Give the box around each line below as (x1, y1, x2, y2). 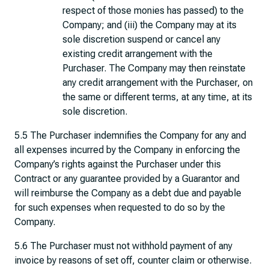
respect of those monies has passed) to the (62, 5, 244, 16)
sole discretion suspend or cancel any (62, 34, 220, 45)
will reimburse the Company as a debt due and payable (14, 187, 241, 199)
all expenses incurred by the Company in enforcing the (14, 144, 240, 156)
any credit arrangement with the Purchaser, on (62, 77, 253, 88)
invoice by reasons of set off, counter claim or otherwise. (14, 255, 252, 266)
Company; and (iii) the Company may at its (62, 19, 237, 31)
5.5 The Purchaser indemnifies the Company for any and (14, 130, 246, 141)
